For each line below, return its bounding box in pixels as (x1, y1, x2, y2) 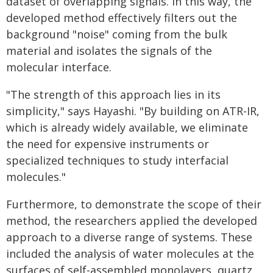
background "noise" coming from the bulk (6, 27, 227, 41)
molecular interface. (6, 60, 112, 74)
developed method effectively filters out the (6, 10, 237, 25)
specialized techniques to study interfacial (6, 153, 229, 168)
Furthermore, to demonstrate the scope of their (6, 197, 261, 211)
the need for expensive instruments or (6, 136, 209, 151)
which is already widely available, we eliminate (6, 120, 248, 135)
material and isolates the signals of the (6, 43, 212, 58)
